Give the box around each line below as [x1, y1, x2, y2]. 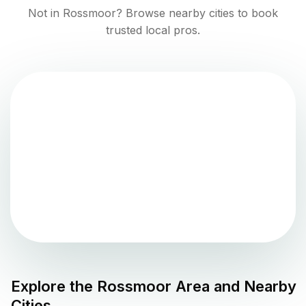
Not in [28, 5, 63, 20]
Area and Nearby [171, 277, 296, 295]
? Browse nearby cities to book [116, 5, 278, 20]
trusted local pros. [106, 23, 200, 37]
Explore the [11, 277, 97, 295]
